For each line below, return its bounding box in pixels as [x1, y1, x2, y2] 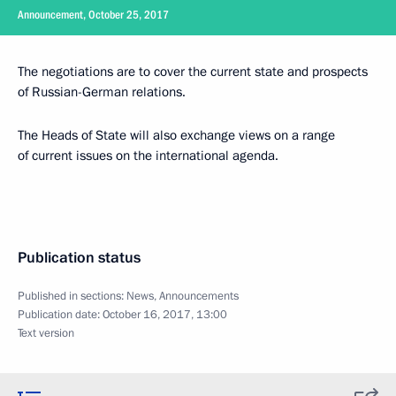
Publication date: [18, 307, 103, 323]
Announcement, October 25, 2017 [18, 8, 169, 21]
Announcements [159, 288, 239, 304]
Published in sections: [18, 288, 126, 304]
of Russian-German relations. [18, 83, 186, 101]
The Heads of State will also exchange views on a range [18, 126, 335, 144]
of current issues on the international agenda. [18, 147, 278, 164]
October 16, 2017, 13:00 [103, 307, 227, 323]
